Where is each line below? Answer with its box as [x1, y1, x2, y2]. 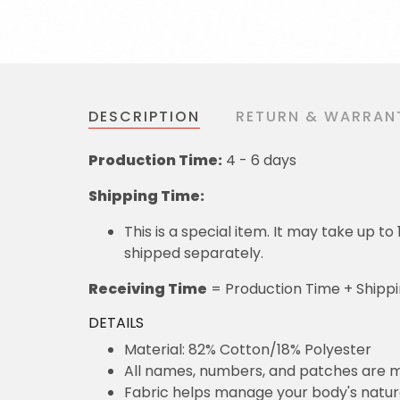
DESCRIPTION [88, 106, 200, 128]
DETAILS [88, 312, 144, 334]
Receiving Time [88, 279, 207, 300]
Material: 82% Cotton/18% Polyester [124, 339, 371, 361]
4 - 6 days [222, 150, 296, 171]
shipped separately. [124, 243, 263, 264]
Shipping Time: [88, 186, 204, 207]
